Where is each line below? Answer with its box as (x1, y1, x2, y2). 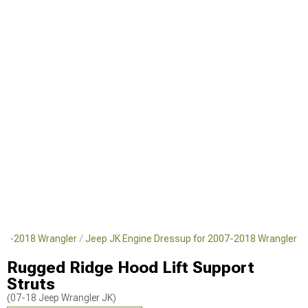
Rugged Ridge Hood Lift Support (7, 258, 254, 277)
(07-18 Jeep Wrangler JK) (7, 292, 116, 303)
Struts (7, 274, 55, 294)
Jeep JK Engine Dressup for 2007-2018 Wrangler (85, 233, 297, 244)
